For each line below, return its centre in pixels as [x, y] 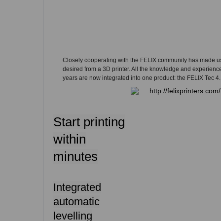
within [70, 139]
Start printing [89, 122]
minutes [75, 157]
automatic [76, 202]
